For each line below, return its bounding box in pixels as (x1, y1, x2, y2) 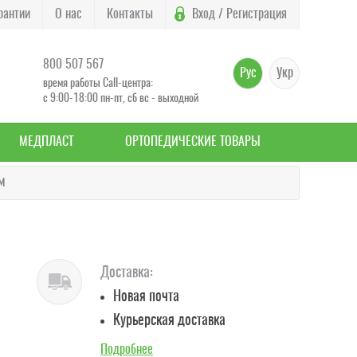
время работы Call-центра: (43, 77, 153, 89)
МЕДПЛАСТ (19, 135, 74, 148)
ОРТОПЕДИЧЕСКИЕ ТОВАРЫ (124, 135, 261, 148)
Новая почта (112, 290, 179, 304)
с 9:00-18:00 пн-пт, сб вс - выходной (43, 92, 198, 104)
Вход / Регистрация (192, 8, 287, 21)
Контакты (107, 8, 153, 21)
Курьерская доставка (112, 314, 226, 328)
